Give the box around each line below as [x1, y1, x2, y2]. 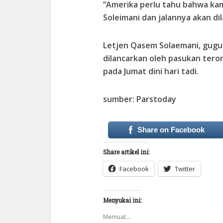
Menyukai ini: [103, 196, 141, 204]
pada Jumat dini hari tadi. [103, 65, 199, 77]
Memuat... [103, 212, 131, 221]
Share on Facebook [137, 125, 205, 134]
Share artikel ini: [103, 147, 149, 156]
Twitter [175, 164, 195, 173]
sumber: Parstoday [103, 93, 176, 105]
